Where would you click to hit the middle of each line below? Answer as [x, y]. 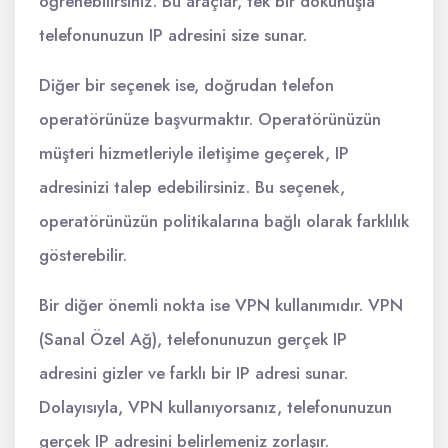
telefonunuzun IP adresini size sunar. [173, 35]
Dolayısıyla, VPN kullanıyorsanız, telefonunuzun [215, 407]
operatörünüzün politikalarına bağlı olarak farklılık [224, 221]
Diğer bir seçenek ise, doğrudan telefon [186, 85]
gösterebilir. [83, 255]
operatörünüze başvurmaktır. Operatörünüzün [210, 119]
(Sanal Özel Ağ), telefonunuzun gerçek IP [193, 339]
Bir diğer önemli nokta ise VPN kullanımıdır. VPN [221, 305]
